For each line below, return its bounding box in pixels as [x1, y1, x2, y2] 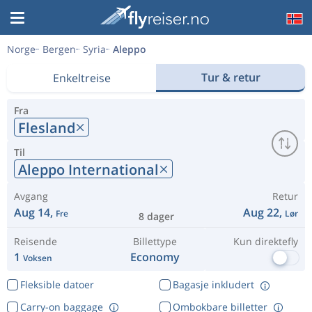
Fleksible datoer [19, 278, 94, 291]
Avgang [14, 189, 48, 203]
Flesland [18, 118, 75, 137]
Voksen [23, 252, 52, 264]
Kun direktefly [233, 235, 298, 248]
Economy [130, 249, 180, 265]
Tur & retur [201, 69, 260, 85]
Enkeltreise [52, 70, 111, 86]
